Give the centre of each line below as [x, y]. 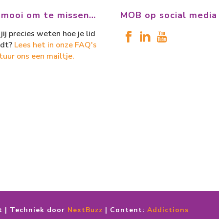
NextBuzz [85, 210]
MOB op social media [169, 15]
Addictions [168, 210]
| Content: [125, 210]
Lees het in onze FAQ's [55, 45]
